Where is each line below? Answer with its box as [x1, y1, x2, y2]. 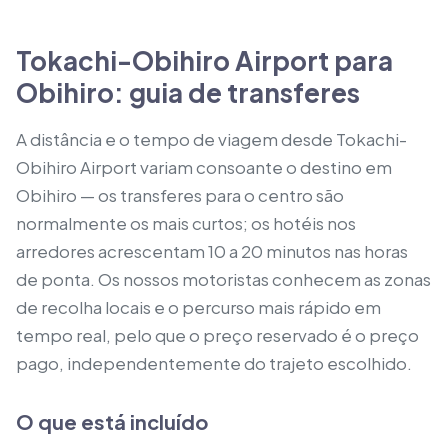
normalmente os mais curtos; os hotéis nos [16, 212, 356, 234]
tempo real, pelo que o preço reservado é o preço [16, 324, 419, 346]
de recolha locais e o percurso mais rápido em [16, 296, 381, 318]
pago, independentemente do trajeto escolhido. [16, 352, 412, 374]
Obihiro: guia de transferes [16, 76, 360, 109]
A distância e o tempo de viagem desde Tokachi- [16, 128, 407, 150]
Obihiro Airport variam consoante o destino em [16, 156, 392, 178]
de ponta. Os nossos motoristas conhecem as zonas [16, 268, 431, 290]
